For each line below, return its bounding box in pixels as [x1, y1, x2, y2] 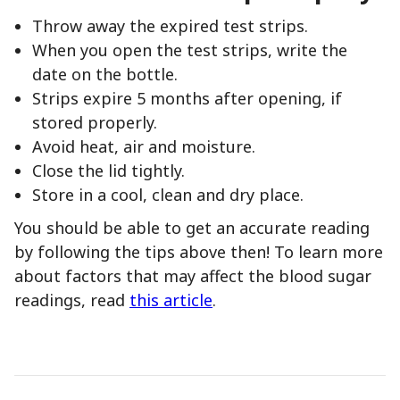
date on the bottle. [32, 62, 178, 85]
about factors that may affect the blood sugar [14, 264, 371, 287]
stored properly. [32, 111, 157, 133]
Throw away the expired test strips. [32, 14, 308, 37]
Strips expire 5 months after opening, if [32, 87, 342, 109]
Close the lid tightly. [32, 159, 185, 181]
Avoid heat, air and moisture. [32, 135, 255, 157]
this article [129, 288, 212, 311]
